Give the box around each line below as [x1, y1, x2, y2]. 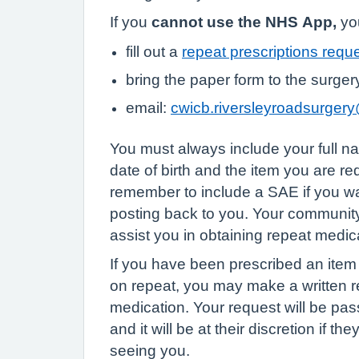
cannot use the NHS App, [151, 14, 337, 30]
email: [126, 99, 171, 115]
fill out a [126, 43, 182, 59]
